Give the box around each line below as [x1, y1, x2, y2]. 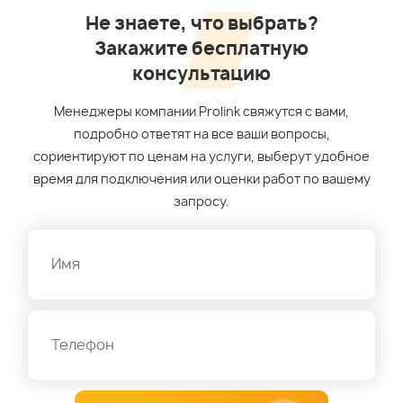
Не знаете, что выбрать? [85, 14, 318, 33]
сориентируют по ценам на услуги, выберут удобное [33, 150, 370, 164]
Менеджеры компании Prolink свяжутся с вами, [54, 105, 349, 119]
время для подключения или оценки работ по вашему [32, 173, 371, 186]
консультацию [132, 65, 271, 84]
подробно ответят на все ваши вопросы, [73, 128, 330, 141]
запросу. [174, 195, 229, 209]
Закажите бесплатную [94, 40, 309, 58]
